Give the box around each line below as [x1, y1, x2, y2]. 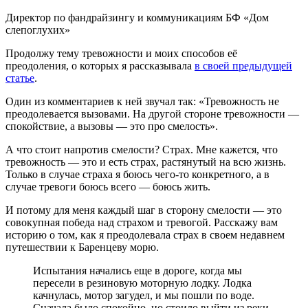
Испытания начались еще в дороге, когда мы [33, 264, 242, 276]
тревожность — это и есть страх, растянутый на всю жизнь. [5, 155, 286, 168]
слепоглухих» [5, 23, 70, 36]
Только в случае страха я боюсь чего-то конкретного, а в [5, 168, 269, 180]
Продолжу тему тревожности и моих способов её [5, 47, 237, 59]
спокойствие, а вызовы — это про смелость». [5, 120, 218, 132]
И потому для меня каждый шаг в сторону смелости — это [5, 203, 282, 216]
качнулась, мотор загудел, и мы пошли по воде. [33, 289, 254, 301]
